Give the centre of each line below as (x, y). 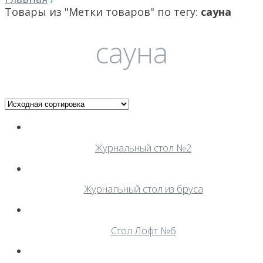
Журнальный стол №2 (143, 148)
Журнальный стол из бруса (143, 189)
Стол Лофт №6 (143, 230)
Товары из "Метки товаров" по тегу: (103, 12)
